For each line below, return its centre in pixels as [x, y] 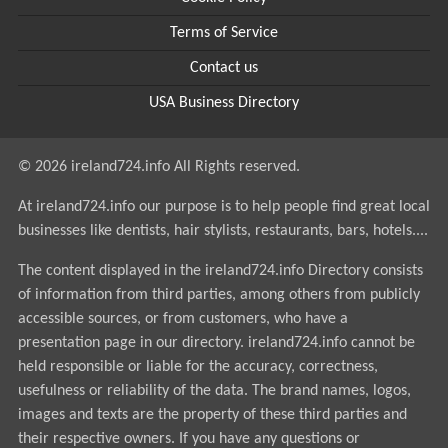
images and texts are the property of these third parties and [212, 415]
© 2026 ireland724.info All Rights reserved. [158, 167]
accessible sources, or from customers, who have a [182, 319]
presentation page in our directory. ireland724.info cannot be [216, 343]
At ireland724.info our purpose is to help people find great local [223, 207]
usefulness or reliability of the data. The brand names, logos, [214, 391]
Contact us [224, 68]
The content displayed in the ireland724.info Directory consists [220, 271]
